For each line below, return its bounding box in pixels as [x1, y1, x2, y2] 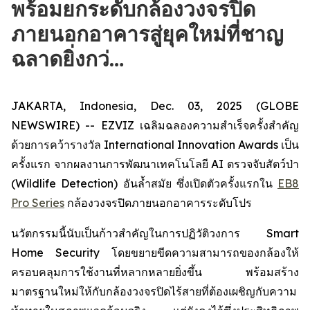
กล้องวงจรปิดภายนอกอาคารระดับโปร [64, 196, 252, 210]
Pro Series [11, 196, 64, 210]
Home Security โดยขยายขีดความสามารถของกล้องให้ [11, 246, 299, 259]
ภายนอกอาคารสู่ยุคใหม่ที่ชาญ [11, 21, 284, 47]
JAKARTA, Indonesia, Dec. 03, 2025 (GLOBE [11, 99, 299, 113]
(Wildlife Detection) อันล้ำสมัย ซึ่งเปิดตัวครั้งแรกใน [11, 176, 277, 190]
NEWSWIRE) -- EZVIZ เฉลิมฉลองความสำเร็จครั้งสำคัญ [11, 118, 299, 132]
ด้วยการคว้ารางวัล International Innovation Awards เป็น [11, 138, 299, 152]
